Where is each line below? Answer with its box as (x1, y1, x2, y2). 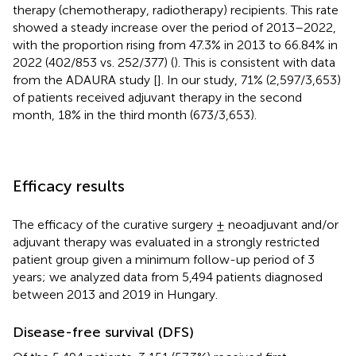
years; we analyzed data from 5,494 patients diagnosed (13, 269, 323, 284)
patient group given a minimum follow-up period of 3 (13, 251, 315, 267)
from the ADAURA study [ (13, 72, 157, 87)
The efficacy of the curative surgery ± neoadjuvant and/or (13, 216, 339, 232)
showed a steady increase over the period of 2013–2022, (13, 19, 336, 35)
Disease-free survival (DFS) (13, 323, 194, 341)
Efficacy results (13, 176, 125, 195)
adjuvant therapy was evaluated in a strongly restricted (13, 234, 319, 250)
